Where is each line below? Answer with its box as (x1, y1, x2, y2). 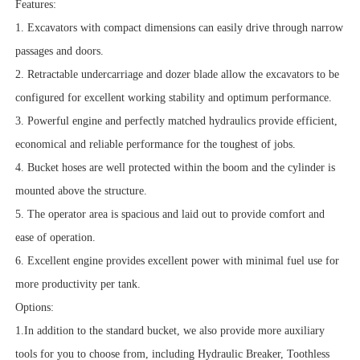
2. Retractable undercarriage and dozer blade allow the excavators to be (14, 68, 339, 81)
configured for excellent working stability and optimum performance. (14, 92, 332, 104)
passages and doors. (14, 45, 104, 58)
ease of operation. (14, 231, 96, 244)
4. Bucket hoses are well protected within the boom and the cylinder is (14, 162, 335, 174)
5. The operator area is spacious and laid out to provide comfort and (14, 208, 325, 221)
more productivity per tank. (14, 278, 141, 291)
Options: (14, 301, 54, 314)
